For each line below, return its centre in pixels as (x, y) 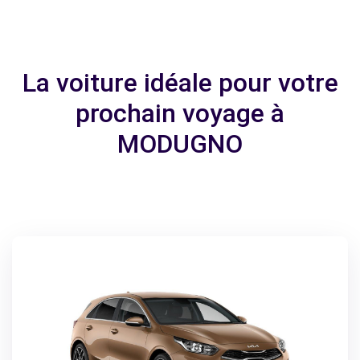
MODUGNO (180, 144)
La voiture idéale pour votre (180, 83)
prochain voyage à (180, 113)
